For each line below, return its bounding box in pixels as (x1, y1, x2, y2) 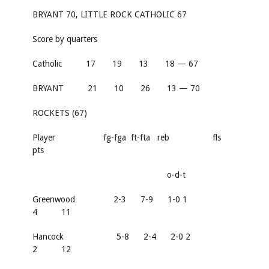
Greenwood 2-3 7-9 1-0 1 (32, 195, 221, 205)
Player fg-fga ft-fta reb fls (32, 133, 235, 143)
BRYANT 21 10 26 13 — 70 (32, 83, 200, 94)
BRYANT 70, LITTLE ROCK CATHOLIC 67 (32, 10, 187, 20)
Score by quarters (32, 34, 97, 44)
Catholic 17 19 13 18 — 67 (32, 59, 198, 69)
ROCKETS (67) (32, 108, 87, 118)
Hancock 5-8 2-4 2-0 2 (32, 232, 224, 242)
